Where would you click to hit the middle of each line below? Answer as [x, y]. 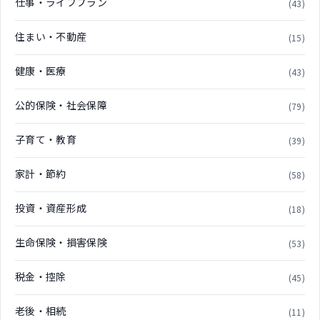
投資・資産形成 [51, 207]
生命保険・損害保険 [61, 242]
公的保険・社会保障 [61, 105]
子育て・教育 [46, 139]
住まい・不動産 [51, 36]
